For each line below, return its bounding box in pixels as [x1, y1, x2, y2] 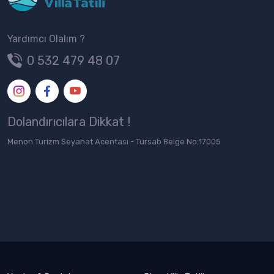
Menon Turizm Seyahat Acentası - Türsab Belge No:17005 [7, 136, 221, 146]
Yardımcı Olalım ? [7, 32, 85, 45]
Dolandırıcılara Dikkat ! [7, 114, 130, 129]
